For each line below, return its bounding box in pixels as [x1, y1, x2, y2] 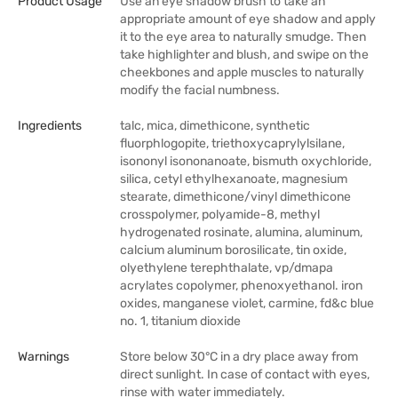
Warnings [18, 349, 69, 364]
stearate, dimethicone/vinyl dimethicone [120, 189, 351, 204]
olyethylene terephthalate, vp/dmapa [120, 260, 333, 275]
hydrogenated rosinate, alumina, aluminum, [120, 225, 362, 240]
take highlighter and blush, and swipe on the [120, 47, 369, 62]
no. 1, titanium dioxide [120, 314, 241, 329]
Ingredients [18, 118, 82, 133]
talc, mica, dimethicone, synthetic [120, 118, 310, 133]
